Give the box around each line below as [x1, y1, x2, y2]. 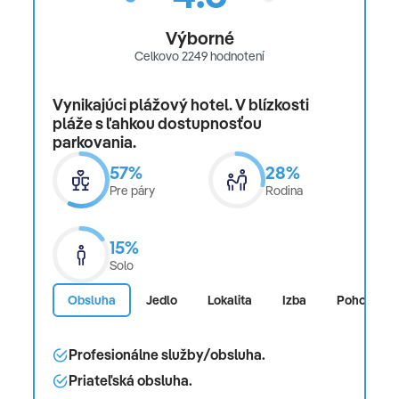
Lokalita [208, 291, 252, 308]
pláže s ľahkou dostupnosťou [53, 113, 262, 134]
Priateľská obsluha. [69, 371, 192, 390]
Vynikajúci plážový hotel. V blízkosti [53, 94, 309, 116]
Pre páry [110, 183, 155, 199]
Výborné [165, 27, 234, 50]
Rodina [265, 183, 303, 199]
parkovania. [53, 132, 136, 153]
